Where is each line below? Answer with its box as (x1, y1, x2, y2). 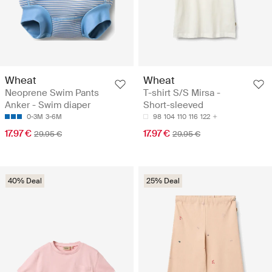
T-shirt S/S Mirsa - (143, 86, 220, 99)
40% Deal (8, 175, 42, 186)
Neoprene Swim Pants (5, 86, 99, 99)
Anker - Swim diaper (5, 98, 90, 111)
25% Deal (146, 175, 180, 186)
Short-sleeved (143, 98, 203, 111)
